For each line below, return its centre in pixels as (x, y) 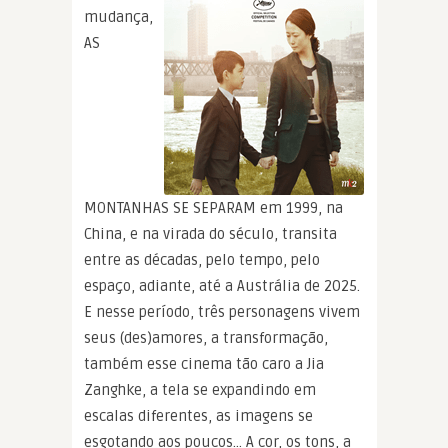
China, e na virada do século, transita (210, 233)
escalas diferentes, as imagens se (198, 415)
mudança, (118, 16)
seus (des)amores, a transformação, (206, 337)
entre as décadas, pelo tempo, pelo (202, 259)
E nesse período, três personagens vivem (222, 311)
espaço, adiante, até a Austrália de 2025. (222, 285)
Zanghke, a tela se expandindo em (200, 389)
